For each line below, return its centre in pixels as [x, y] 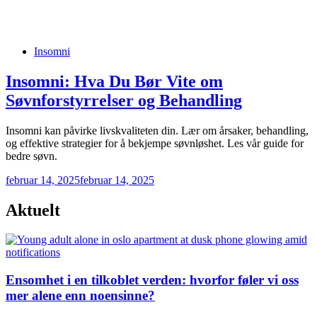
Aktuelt [33, 210]
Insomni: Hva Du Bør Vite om [114, 81]
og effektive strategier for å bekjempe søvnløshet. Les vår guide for [155, 143]
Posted [20, 50]
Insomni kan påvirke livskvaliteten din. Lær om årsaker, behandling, [157, 130]
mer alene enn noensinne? [80, 296]
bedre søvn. [31, 156]
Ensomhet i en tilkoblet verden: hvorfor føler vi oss [152, 280]
